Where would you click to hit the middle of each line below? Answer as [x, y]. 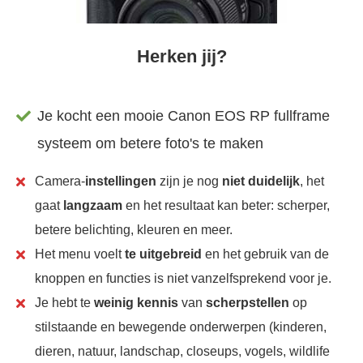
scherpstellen [248, 302]
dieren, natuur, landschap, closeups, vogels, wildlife [183, 351]
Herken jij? [181, 56]
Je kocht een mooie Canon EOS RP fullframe [184, 115]
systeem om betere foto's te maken [151, 143]
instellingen [121, 181]
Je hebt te [65, 302]
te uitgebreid [164, 254]
